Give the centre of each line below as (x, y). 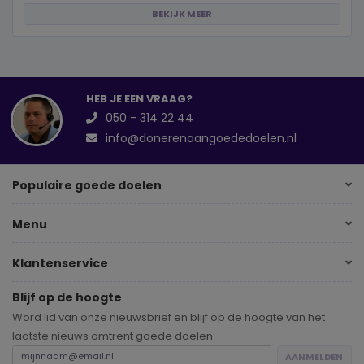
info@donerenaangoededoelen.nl (201, 138)
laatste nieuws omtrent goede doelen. (114, 336)
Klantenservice (60, 264)
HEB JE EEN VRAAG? (139, 99)
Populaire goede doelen (87, 186)
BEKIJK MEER (182, 14)
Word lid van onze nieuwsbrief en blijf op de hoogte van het (169, 317)
